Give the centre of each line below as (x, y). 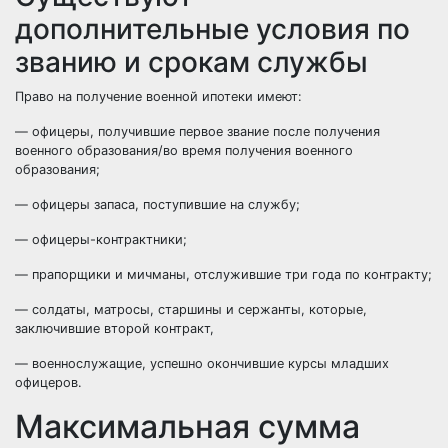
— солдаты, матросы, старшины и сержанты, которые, (191, 309)
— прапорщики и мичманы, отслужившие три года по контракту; (223, 274)
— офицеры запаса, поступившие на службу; (157, 204)
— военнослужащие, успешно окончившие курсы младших (202, 363)
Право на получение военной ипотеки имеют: (158, 96)
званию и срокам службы (191, 62)
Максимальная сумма (187, 426)
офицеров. (48, 382)
